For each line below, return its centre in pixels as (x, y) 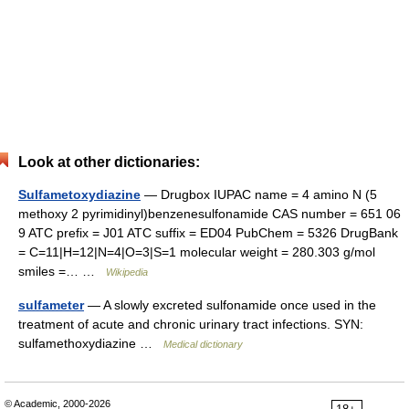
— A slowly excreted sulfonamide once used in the (230, 305)
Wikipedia (127, 272)
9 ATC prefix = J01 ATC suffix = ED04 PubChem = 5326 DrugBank (208, 233)
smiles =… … (62, 271)
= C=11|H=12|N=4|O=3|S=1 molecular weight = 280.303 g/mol (197, 252)
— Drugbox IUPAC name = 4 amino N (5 (259, 194)
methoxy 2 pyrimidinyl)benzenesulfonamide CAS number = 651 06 (210, 214)
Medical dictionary (203, 344)
